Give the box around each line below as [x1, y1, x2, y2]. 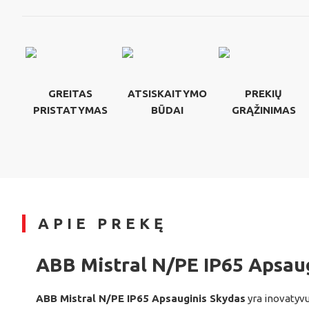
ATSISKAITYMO [127, 88, 207, 100]
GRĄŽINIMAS [231, 104, 296, 117]
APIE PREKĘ [38, 215, 167, 232]
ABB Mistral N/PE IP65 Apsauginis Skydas [36, 292, 246, 304]
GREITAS [48, 88, 92, 100]
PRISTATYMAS [33, 104, 108, 117]
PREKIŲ [245, 88, 282, 100]
